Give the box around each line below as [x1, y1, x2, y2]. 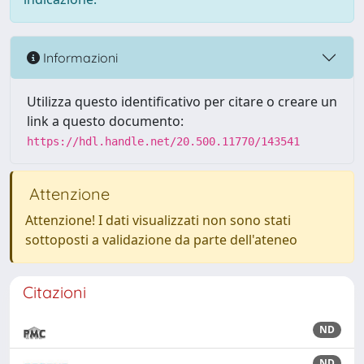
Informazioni [40, 49, 118, 66]
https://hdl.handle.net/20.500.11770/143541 [27, 135, 300, 148]
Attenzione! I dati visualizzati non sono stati [25, 211, 291, 229]
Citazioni [23, 282, 86, 302]
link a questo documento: [27, 112, 184, 130]
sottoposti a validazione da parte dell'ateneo [25, 231, 297, 249]
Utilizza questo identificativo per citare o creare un [27, 93, 337, 110]
